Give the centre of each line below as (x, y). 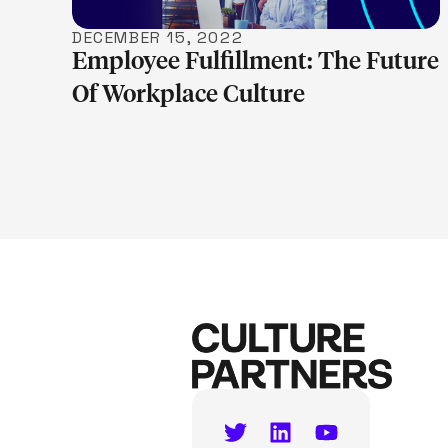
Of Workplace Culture (188, 94)
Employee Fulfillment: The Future (255, 61)
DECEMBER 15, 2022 (158, 37)
